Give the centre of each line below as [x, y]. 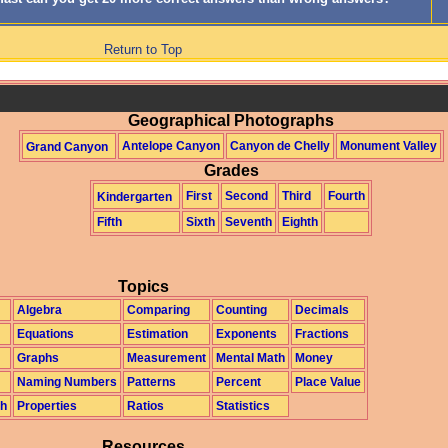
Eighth [300, 222]
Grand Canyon [66, 147]
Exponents [246, 333]
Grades [231, 171]
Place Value [328, 381]
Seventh [248, 222]
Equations [45, 333]
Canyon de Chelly [279, 146]
